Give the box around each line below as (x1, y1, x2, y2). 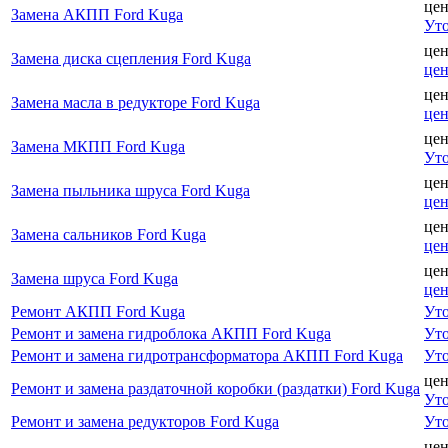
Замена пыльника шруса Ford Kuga (11, 181, 250, 199)
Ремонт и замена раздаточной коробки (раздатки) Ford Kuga (11, 379, 420, 397)
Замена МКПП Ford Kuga (11, 137, 185, 155)
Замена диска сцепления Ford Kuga (11, 49, 251, 67)
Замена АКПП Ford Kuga (11, 5, 183, 23)
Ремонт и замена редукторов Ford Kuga (11, 412, 279, 430)
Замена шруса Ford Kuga (11, 269, 178, 287)
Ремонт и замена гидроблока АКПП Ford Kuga (11, 324, 331, 342)
